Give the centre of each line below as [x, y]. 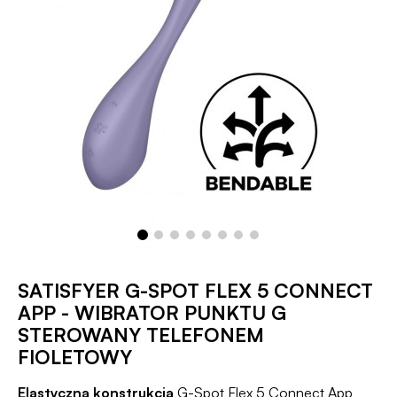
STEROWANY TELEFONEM [141, 335]
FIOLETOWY [75, 357]
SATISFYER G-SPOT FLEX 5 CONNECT [195, 290]
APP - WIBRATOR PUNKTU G [152, 312]
